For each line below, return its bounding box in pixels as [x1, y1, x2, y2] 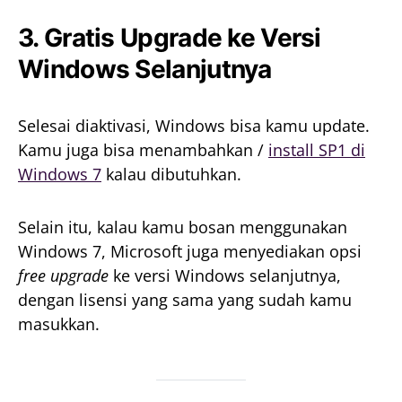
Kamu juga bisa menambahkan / [18, 138, 268, 161]
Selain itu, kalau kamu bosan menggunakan [18, 215, 347, 238]
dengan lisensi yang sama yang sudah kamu [18, 288, 352, 310]
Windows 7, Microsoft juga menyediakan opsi [18, 240, 362, 262]
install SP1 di [268, 138, 365, 161]
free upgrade [18, 264, 109, 286]
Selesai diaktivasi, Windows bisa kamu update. [18, 114, 370, 136]
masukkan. [18, 312, 100, 335]
